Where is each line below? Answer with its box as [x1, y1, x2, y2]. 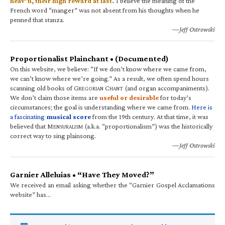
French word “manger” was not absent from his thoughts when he [10, 6, 199, 14]
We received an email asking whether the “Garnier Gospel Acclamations [10, 180, 215, 189]
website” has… [10, 190, 51, 198]
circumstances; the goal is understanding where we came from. [10, 102, 191, 111]
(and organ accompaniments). [123, 83, 209, 92]
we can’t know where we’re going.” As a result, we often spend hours [10, 74, 209, 82]
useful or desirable [99, 93, 159, 101]
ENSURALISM [53, 123, 83, 130]
